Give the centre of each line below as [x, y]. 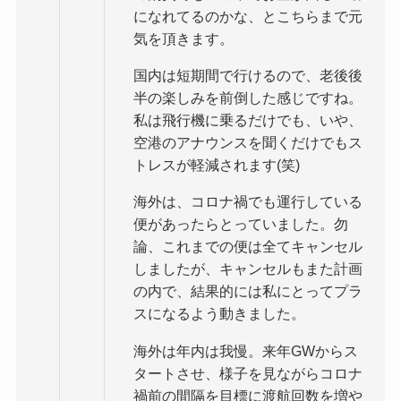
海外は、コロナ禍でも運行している [247, 202]
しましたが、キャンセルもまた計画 [247, 269]
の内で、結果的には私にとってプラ [247, 291]
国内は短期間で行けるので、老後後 [247, 76]
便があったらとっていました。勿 [240, 224]
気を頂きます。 [183, 39]
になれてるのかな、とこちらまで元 [247, 17]
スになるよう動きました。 [219, 314]
